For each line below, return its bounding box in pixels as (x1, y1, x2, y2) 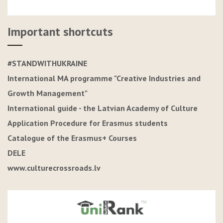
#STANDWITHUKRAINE (7, 58, 87, 69)
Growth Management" (7, 88, 88, 99)
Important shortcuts (7, 24, 113, 40)
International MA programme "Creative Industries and (7, 73, 201, 84)
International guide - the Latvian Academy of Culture (7, 103, 198, 113)
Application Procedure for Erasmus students (7, 118, 168, 128)
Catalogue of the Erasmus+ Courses (7, 133, 137, 143)
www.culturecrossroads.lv (7, 163, 101, 173)
